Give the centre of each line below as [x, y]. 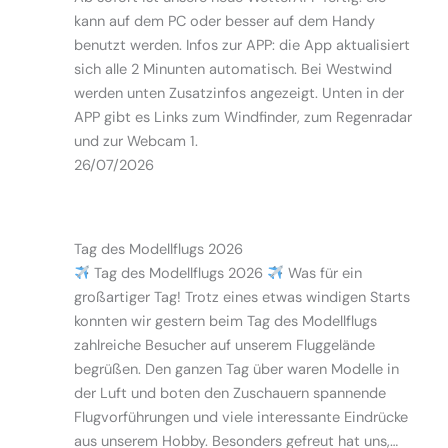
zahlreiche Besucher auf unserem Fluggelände [224, 345]
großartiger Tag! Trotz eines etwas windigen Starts [241, 297]
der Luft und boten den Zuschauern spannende [229, 393]
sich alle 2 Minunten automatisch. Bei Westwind [232, 69]
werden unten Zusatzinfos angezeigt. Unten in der [238, 93]
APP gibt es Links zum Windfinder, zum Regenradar [242, 117]
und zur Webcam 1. [135, 141]
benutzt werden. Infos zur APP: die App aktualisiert [241, 45]
